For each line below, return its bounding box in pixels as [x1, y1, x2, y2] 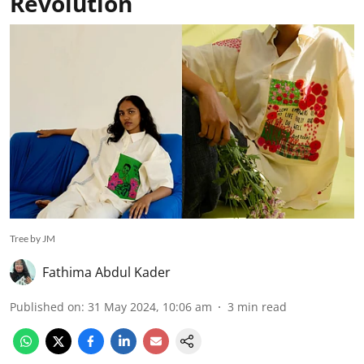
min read [237, 298, 287, 314]
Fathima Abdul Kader [42, 262, 171, 281]
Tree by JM [10, 232, 55, 245]
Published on [10, 298, 81, 314]
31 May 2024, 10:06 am [88, 298, 212, 314]
